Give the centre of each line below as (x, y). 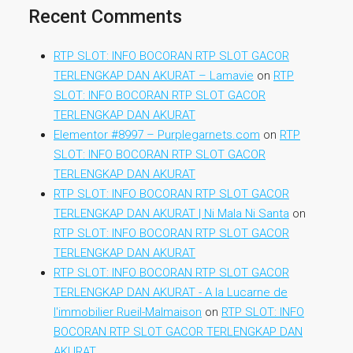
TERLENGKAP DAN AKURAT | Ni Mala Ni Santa (171, 214)
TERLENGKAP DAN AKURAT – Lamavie (154, 76)
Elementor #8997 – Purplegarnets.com (157, 135)
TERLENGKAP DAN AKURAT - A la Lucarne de (171, 292)
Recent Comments (105, 17)
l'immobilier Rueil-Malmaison (128, 312)
